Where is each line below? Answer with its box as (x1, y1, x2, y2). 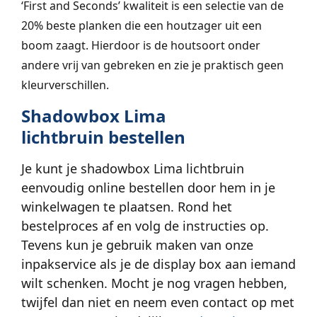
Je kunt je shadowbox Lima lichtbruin (21, 159, 244, 177)
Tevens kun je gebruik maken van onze (21, 236, 253, 253)
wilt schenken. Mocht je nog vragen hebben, (21, 274, 287, 292)
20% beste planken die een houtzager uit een (21, 18, 262, 34)
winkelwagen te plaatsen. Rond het (21, 197, 232, 215)
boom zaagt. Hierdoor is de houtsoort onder (21, 38, 260, 54)
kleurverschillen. (21, 77, 109, 93)
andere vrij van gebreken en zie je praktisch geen (21, 57, 284, 74)
